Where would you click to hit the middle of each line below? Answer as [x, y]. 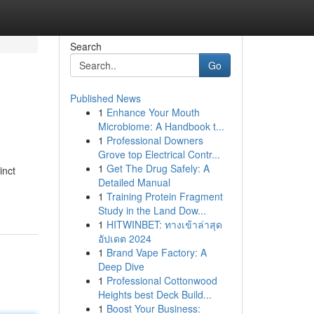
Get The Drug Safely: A [158, 168]
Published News [105, 98]
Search [86, 46]
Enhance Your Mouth [153, 112]
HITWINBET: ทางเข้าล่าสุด [164, 224]
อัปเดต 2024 [124, 238]
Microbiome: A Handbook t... [161, 126]
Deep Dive [121, 266]
